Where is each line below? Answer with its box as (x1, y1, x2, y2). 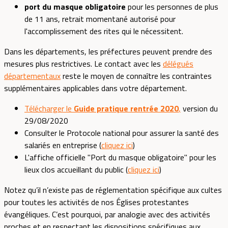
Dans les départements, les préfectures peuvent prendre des (4, 45, 212, 58)
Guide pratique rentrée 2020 (74, 102, 179, 115)
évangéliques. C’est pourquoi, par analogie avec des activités (4, 208, 210, 221)
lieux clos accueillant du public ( (24, 163, 128, 176)
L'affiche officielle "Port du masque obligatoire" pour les (24, 151, 216, 164)
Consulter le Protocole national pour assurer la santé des (24, 127, 219, 139)
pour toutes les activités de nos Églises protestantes (4, 196, 189, 209)
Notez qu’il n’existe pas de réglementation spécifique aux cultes (4, 184, 222, 196)
